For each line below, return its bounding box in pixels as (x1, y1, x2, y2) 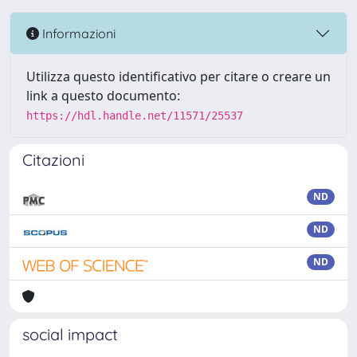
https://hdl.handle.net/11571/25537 (26, 109, 243, 122)
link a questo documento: (26, 87, 180, 104)
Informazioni (39, 25, 116, 41)
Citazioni (22, 150, 84, 170)
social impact (22, 324, 118, 344)
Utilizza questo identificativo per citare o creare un (26, 68, 331, 85)
